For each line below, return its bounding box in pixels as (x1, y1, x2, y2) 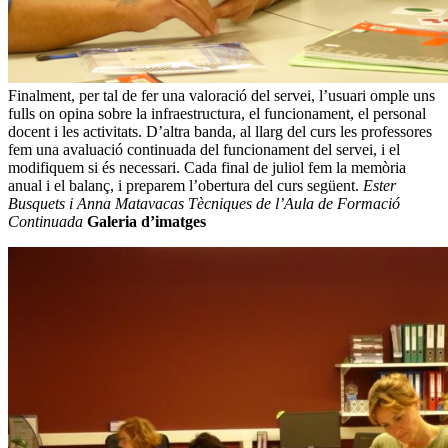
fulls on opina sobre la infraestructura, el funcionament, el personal (8, 105, 426, 123)
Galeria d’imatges (87, 213, 206, 231)
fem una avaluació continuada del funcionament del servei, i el (8, 141, 400, 159)
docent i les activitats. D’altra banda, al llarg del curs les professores (8, 123, 432, 141)
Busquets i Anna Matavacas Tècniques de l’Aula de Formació (8, 195, 400, 213)
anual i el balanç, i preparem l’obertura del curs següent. (8, 177, 363, 195)
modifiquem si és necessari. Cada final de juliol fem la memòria (8, 159, 406, 177)
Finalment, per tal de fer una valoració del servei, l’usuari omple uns (8, 87, 435, 105)
